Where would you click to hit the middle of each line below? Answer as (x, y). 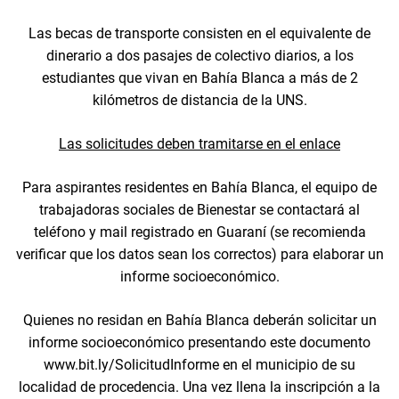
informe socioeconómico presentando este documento (199, 342)
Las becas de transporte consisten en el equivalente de (199, 33)
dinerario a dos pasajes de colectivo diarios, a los (199, 55)
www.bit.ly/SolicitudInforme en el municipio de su (199, 364)
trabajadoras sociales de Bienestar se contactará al (199, 209)
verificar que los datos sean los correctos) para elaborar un (199, 254)
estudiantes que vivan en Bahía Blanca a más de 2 (199, 77)
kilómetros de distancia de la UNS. (199, 100)
